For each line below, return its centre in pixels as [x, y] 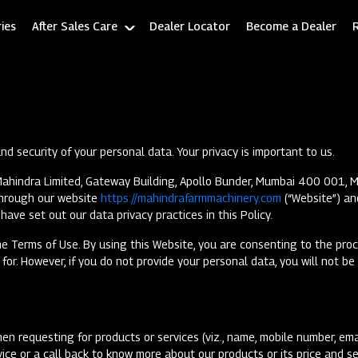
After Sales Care [75, 26]
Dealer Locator [190, 26]
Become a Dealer [291, 26]
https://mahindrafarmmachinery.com [191, 198]
